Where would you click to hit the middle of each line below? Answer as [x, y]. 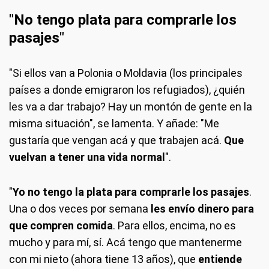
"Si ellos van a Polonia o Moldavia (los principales [126, 73]
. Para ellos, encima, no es [174, 225]
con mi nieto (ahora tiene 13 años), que [104, 259]
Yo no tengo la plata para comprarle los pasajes [131, 192]
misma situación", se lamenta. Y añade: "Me [114, 123]
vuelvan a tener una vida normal [87, 157]
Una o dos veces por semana [80, 209]
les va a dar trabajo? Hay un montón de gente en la [131, 107]
